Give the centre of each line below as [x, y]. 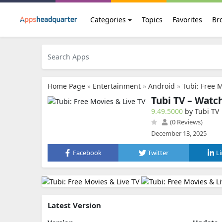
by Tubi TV [202, 111]
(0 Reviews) [186, 122]
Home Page [66, 86]
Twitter [158, 153]
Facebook [87, 153]
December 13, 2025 [179, 133]
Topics [152, 20]
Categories [108, 20]
